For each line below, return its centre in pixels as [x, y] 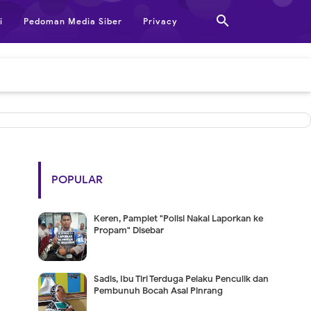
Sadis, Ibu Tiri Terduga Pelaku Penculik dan [181, 279]
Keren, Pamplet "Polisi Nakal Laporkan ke [178, 218]
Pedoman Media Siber [73, 22]
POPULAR [77, 180]
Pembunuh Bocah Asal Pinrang [158, 291]
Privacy [160, 22]
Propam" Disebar [128, 230]
